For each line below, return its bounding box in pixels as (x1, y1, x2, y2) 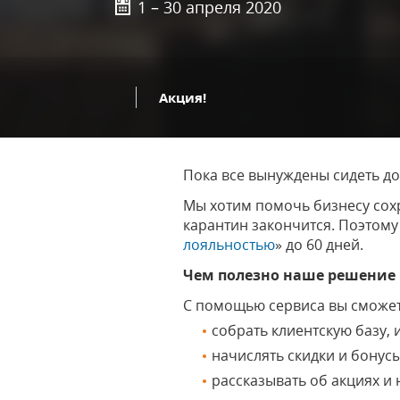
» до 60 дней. (275, 235, 364, 254)
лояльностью (183, 235, 276, 254)
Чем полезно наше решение (183, 265, 396, 285)
